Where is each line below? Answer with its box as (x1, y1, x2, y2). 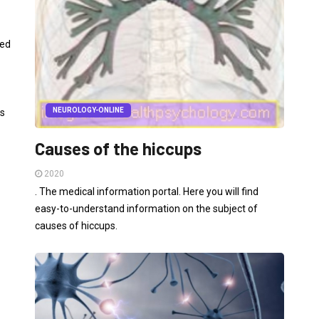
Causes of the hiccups (35, 137, 202, 159)
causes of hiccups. (35, 219, 117, 231)
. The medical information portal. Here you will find (35, 185, 258, 197)
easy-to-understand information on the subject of (35, 202, 258, 214)
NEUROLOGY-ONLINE (53, 105, 124, 114)
